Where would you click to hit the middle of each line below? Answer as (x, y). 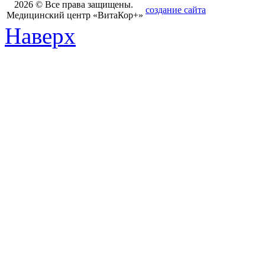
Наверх (40, 36)
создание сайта (176, 10)
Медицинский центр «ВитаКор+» (75, 15)
